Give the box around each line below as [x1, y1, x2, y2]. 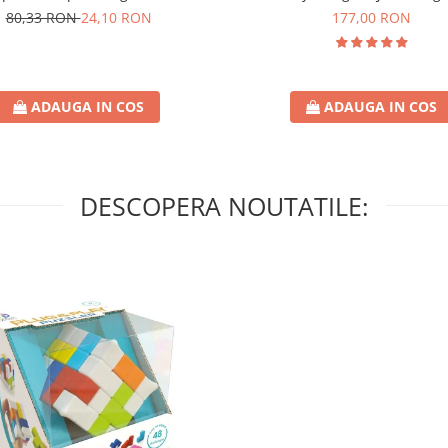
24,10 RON [80, 8, 152, 28]
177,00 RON [332, 8, 411, 28]
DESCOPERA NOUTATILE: [79, 189, 369, 224]
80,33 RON [5, 8, 81, 28]
